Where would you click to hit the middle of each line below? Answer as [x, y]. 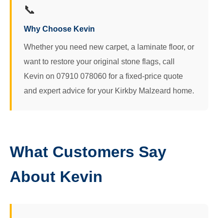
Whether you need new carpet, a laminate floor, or [109, 47]
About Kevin [56, 176]
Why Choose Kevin [59, 29]
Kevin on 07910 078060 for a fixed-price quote [103, 76]
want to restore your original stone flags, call [99, 61]
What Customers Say [88, 152]
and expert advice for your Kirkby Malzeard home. [109, 91]
